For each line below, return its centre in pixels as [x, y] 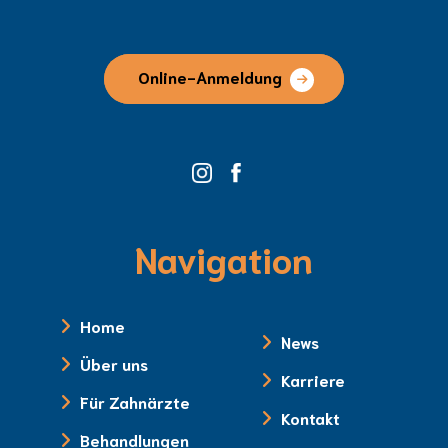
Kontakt [310, 417]
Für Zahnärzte [135, 401]
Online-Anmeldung [210, 77]
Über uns [114, 363]
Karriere [313, 379]
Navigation [224, 257]
